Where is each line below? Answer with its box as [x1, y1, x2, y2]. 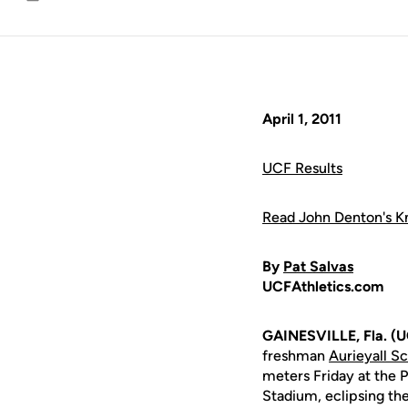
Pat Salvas [283, 258, 353, 275]
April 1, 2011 [262, 110, 342, 127]
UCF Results [262, 159, 342, 177]
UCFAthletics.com [262, 278, 383, 295]
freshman [262, 347, 329, 364]
